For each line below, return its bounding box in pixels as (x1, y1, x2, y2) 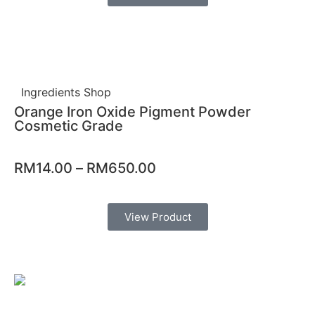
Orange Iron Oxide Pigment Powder (14, 103, 251, 121)
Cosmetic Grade (14, 117, 123, 135)
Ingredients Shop (21, 85, 111, 100)
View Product (124, 210, 191, 224)
